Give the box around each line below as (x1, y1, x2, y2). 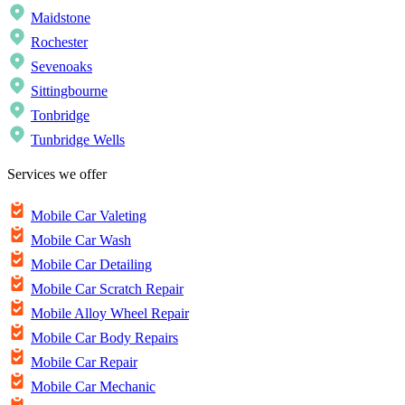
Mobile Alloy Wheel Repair (31, 306, 189, 322)
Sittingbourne (31, 82, 108, 99)
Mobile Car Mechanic (31, 379, 155, 395)
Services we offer (7, 165, 107, 182)
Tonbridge (31, 107, 89, 123)
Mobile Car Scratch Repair (31, 281, 184, 297)
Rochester (31, 33, 88, 50)
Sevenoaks (31, 58, 92, 74)
